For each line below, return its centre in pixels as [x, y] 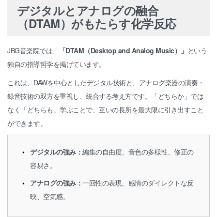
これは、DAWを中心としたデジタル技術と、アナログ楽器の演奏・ [106, 82]
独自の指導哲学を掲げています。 [56, 64]
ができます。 [27, 123]
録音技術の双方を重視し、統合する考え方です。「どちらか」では [105, 96]
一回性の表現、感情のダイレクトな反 [138, 182]
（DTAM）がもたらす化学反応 [97, 23]
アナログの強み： [56, 182]
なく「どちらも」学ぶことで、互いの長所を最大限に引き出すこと [105, 109]
